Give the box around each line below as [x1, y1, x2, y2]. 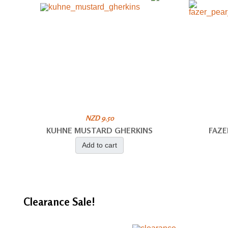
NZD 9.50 [85, 113, 114, 122]
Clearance [23, 195, 72, 208]
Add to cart [82, 141, 118, 149]
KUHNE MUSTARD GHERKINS [46, 125, 153, 135]
